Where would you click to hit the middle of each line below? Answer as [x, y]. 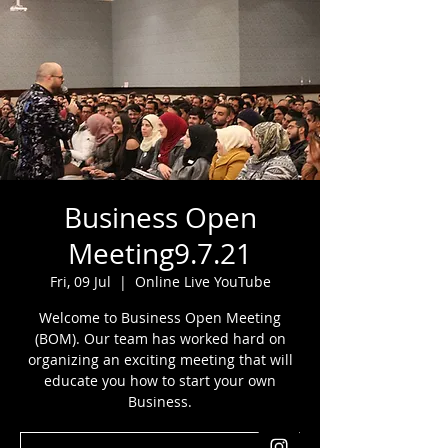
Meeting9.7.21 [160, 253]
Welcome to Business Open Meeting [160, 317]
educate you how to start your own [160, 380]
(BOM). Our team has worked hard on [160, 338]
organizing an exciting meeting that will [160, 359]
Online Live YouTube [202, 281]
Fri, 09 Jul [80, 281]
